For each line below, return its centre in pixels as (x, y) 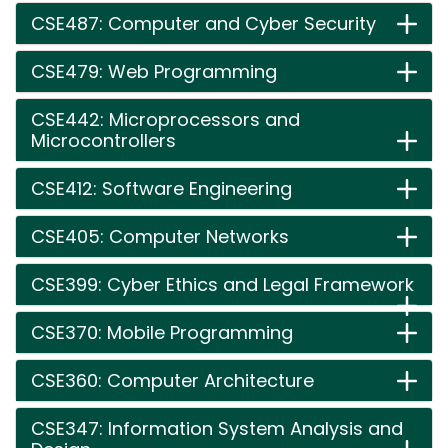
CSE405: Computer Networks (160, 236)
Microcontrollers (103, 140)
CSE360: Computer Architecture (172, 380)
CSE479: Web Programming (154, 71)
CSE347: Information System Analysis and (217, 428)
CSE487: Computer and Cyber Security (203, 23)
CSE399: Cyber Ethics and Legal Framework (222, 284)
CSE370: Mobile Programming (162, 332)
